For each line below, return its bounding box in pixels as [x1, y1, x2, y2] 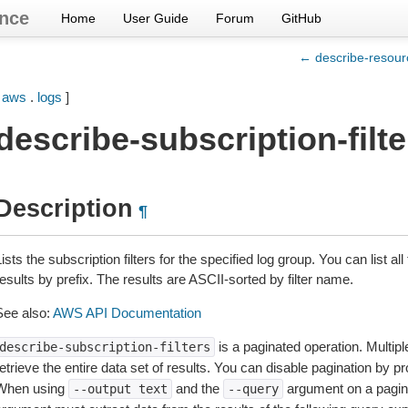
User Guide [123, 11, 189, 25]
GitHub [281, 11, 321, 25]
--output [72, 382, 131, 396]
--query [227, 382, 279, 396]
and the [171, 381, 223, 396]
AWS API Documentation [52, 305, 201, 321]
